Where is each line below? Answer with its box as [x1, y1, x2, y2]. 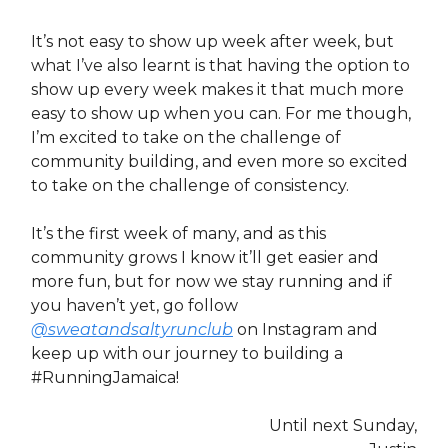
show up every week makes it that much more [31, 80, 404, 100]
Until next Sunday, [269, 416, 417, 436]
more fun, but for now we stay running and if [31, 272, 392, 292]
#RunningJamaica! [31, 368, 179, 388]
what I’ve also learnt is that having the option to [31, 56, 410, 76]
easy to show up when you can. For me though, [31, 104, 411, 124]
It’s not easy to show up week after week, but [31, 32, 394, 52]
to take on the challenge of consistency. [31, 176, 349, 196]
